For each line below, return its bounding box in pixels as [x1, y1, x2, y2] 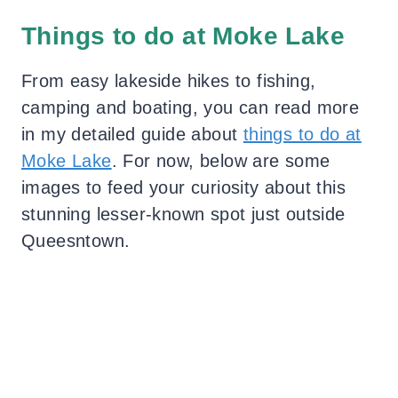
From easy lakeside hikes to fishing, [21, 71, 316, 92]
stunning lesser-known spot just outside [21, 204, 346, 225]
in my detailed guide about [21, 124, 243, 145]
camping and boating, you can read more [21, 98, 360, 118]
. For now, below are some [111, 151, 330, 171]
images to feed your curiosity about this [21, 178, 346, 198]
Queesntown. [21, 231, 131, 251]
